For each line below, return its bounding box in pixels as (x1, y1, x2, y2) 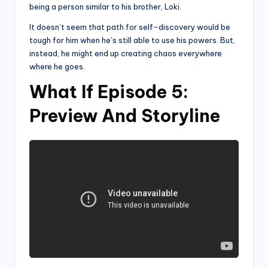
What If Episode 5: (29, 81, 188, 103)
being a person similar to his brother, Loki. (29, 2, 181, 12)
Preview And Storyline (29, 105, 220, 127)
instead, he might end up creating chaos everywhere (29, 48, 222, 59)
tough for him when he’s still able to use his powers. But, (29, 35, 235, 45)
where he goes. (29, 62, 85, 72)
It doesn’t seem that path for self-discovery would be (29, 22, 230, 32)
